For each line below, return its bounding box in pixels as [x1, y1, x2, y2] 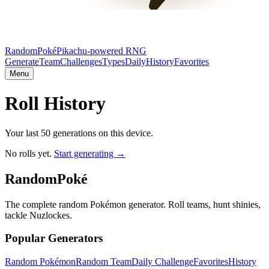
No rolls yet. [5, 148, 54, 159]
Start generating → [54, 148, 125, 159]
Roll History [5, 92, 106, 115]
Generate [5, 56, 39, 67]
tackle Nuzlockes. [5, 210, 72, 220]
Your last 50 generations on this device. [5, 127, 153, 138]
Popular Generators [5, 232, 103, 245]
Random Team [76, 256, 131, 267]
